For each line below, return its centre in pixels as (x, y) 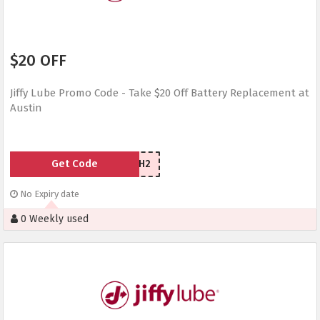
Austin (26, 108)
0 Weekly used (53, 219)
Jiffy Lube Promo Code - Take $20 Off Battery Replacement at (160, 93)
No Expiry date (49, 194)
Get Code (74, 164)
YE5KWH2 (130, 164)
